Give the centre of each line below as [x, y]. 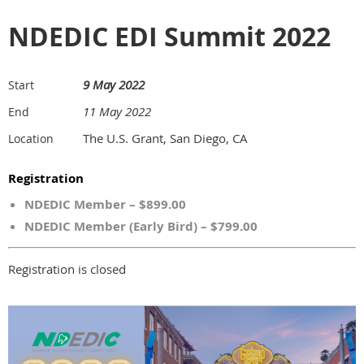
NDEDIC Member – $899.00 [105, 204]
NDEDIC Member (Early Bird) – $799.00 [141, 226]
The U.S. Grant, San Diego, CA [165, 138]
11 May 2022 [117, 111]
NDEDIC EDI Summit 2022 [169, 36]
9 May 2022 [114, 84]
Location [31, 138]
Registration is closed [67, 269]
